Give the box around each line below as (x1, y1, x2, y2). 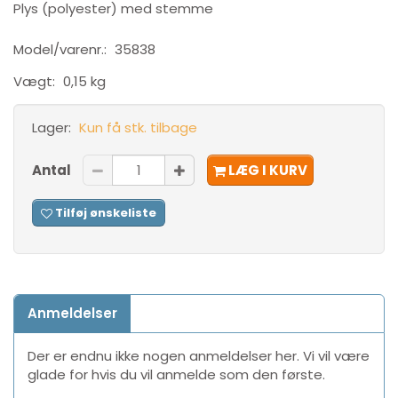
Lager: (32, 118, 71, 138)
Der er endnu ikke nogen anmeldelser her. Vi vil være (28, 346, 370, 366)
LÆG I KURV (228, 161, 307, 180)
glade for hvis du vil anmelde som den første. (28, 365, 325, 385)
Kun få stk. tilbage (79, 118, 197, 138)
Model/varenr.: (13, 40, 110, 60)
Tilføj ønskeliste (55, 204, 156, 222)
